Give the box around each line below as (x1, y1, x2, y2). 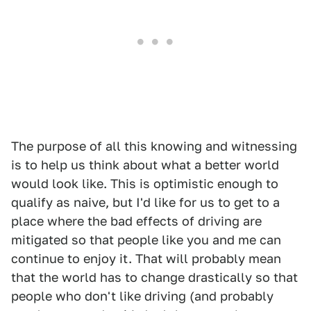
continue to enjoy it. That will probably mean (11, 251, 281, 266)
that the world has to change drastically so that (11, 269, 298, 285)
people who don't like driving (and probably (11, 288, 274, 303)
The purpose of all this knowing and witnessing (11, 138, 297, 153)
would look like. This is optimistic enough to (11, 176, 278, 191)
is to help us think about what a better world (11, 157, 279, 172)
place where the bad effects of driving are (11, 213, 262, 228)
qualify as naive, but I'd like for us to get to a (11, 194, 280, 210)
